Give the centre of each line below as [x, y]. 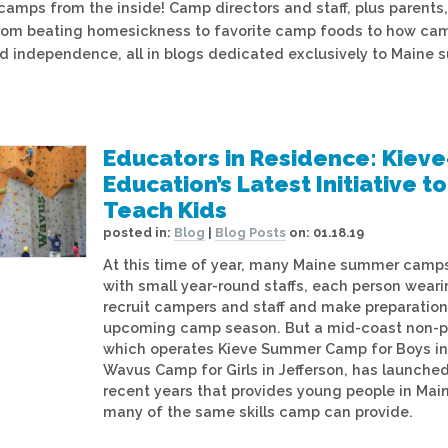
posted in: [138, 232]
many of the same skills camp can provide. [258, 412]
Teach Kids [165, 209]
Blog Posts [250, 232]
